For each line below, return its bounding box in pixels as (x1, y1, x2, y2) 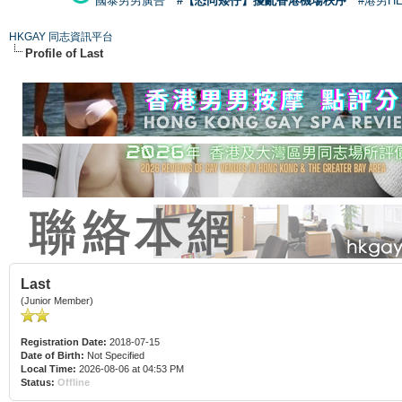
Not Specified (84, 349, 147, 361)
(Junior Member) (21, 294, 93, 306)
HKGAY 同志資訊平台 (9, 30, 113, 43)
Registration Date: (21, 336, 107, 347)
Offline (57, 376, 90, 388)
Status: (21, 376, 55, 388)
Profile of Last (25, 46, 103, 60)
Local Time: (21, 363, 76, 374)
